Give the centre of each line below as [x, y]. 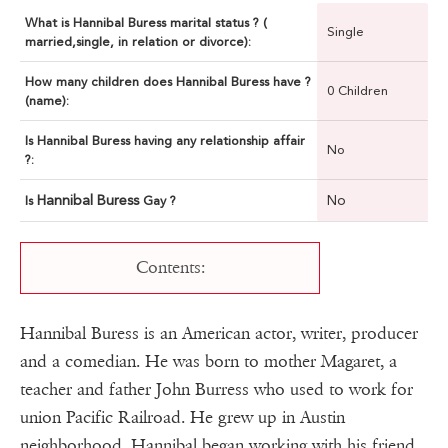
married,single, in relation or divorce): [138, 42]
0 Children [357, 91]
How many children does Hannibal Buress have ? [168, 82]
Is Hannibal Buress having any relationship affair [165, 141]
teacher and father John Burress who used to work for [216, 390]
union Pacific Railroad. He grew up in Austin [182, 418]
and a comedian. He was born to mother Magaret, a [208, 362]
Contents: [170, 268]
